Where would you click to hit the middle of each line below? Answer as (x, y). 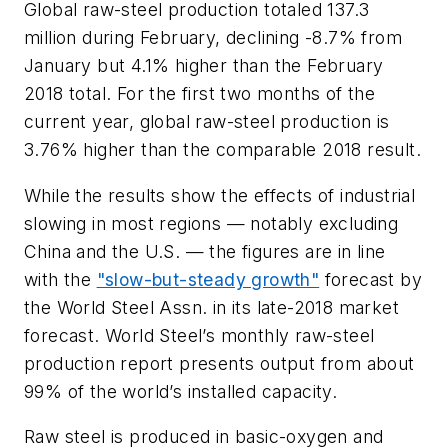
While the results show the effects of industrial (220, 195)
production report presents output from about (219, 363)
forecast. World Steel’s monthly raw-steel (199, 335)
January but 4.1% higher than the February (204, 66)
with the (60, 279)
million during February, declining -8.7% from (213, 38)
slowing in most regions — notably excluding (211, 223)
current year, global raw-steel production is (207, 122)
